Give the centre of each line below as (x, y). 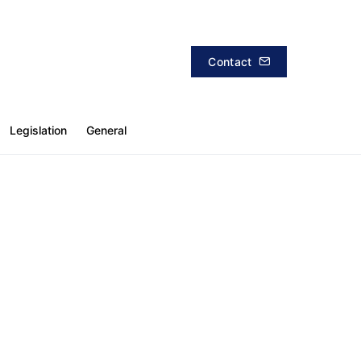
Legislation (38, 130)
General (106, 130)
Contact (230, 61)
